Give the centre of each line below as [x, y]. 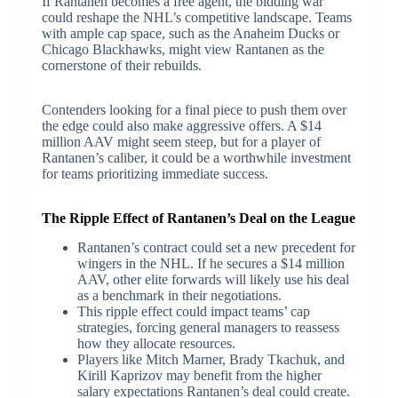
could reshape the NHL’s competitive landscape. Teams [196, 17]
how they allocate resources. [156, 343]
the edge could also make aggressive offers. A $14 [181, 125]
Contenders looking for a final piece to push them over [194, 109]
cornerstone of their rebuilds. [121, 65]
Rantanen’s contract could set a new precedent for [216, 247]
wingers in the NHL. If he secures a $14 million [211, 263]
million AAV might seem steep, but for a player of [181, 141]
